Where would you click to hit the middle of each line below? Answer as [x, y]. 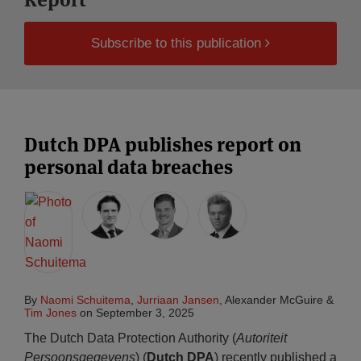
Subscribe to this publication [176, 43]
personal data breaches [129, 167]
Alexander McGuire [274, 300]
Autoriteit [261, 338]
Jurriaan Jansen [178, 300]
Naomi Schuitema [85, 300]
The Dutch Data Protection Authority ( [130, 338]
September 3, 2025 [145, 313]
